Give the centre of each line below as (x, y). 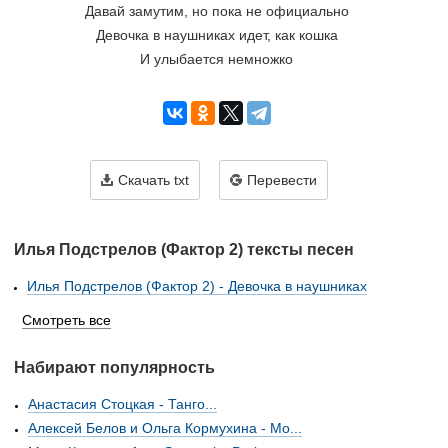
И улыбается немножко (216, 59)
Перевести (282, 180)
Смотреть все (66, 320)
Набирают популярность (114, 367)
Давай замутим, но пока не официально (216, 11)
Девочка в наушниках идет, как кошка (216, 35)
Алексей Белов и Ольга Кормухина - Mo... (165, 428)
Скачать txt (153, 180)
